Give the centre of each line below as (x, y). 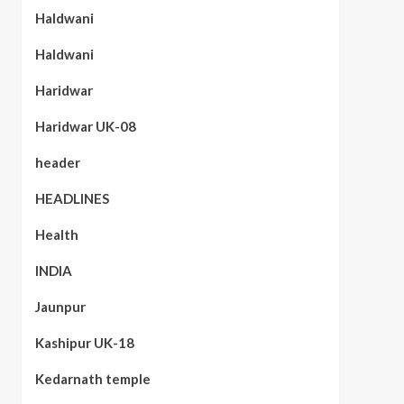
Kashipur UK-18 (84, 342)
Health (56, 234)
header (57, 162)
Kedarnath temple (92, 378)
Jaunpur (60, 306)
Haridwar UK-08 (85, 126)
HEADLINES (72, 198)
